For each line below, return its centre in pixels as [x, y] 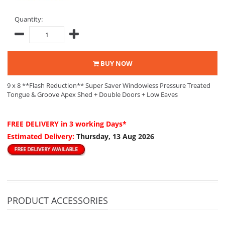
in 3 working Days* [94, 124]
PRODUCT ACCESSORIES [58, 200]
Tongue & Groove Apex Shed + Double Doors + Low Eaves [92, 94]
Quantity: [29, 19]
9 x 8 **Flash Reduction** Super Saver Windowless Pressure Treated [109, 85]
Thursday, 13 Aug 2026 [115, 136]
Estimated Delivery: [42, 136]
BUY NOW [116, 63]
